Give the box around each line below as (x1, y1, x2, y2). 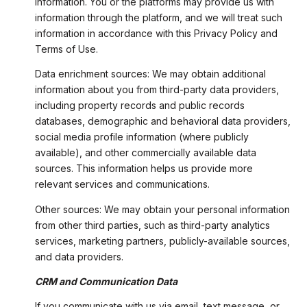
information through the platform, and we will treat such (34, 12, 282, 24)
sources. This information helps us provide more (34, 162, 253, 175)
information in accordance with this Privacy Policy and (34, 27, 278, 40)
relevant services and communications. (34, 178, 210, 191)
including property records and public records (34, 99, 245, 112)
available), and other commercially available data (34, 147, 256, 159)
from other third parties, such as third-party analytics (34, 219, 270, 231)
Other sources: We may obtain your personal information (34, 203, 290, 215)
